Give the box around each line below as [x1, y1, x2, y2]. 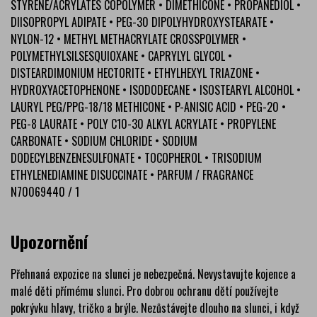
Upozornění [11, 228, 88, 254]
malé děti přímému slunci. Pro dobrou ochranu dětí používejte [11, 282, 278, 299]
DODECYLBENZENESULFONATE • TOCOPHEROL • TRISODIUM [11, 149, 262, 166]
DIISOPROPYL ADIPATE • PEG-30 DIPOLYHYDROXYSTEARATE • [11, 13, 274, 30]
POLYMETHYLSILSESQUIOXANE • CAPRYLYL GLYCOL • [11, 47, 232, 64]
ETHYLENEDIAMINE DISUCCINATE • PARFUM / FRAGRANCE [11, 166, 253, 183]
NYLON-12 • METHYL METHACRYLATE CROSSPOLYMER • [11, 30, 246, 47]
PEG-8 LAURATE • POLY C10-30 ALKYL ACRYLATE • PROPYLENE [11, 115, 276, 132]
